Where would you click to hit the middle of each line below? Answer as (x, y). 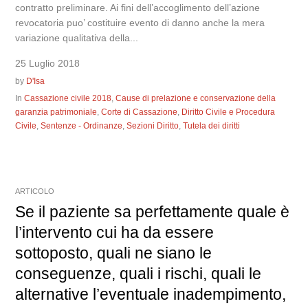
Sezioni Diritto (153, 125)
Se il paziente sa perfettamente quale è (153, 211)
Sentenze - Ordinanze (82, 125)
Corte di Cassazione (140, 112)
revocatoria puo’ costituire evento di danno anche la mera (140, 22)
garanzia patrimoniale (56, 112)
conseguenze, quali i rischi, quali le (139, 273)
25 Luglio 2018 (48, 63)
